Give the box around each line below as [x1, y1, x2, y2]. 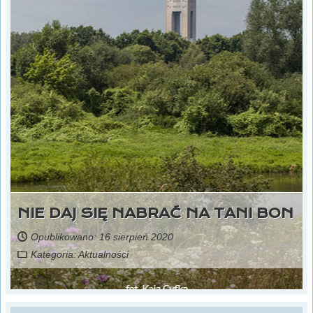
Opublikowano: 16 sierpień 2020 [31, 231, 173, 243]
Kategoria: [31, 249, 78, 261]
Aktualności [78, 249, 129, 261]
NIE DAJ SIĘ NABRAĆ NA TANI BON [17, 205, 293, 221]
